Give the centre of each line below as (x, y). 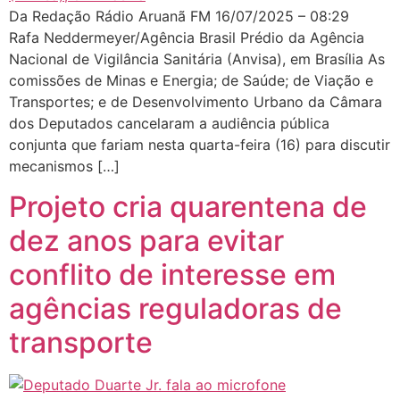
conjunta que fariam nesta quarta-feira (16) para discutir (200, 145)
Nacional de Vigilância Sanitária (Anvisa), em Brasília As (197, 59)
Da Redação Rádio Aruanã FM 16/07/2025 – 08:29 (183, 17)
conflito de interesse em (172, 274)
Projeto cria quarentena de (188, 206)
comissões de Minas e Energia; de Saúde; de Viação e (191, 81)
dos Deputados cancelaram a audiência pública (169, 124)
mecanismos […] (64, 167)
